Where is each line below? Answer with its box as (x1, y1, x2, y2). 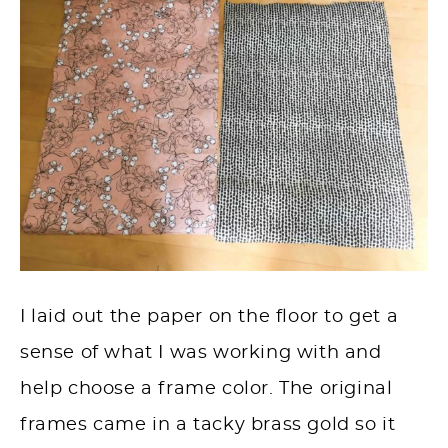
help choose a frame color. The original (20, 380, 393, 399)
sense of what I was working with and (20, 344, 382, 363)
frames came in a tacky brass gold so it (20, 416, 396, 435)
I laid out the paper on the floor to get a (20, 308, 399, 327)
